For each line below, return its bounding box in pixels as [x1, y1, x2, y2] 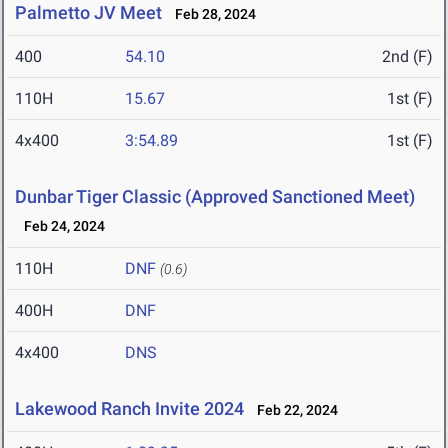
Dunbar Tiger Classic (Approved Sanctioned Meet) [15, 186, 415, 208]
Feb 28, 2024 [166, 6, 256, 23]
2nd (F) [382, 47, 433, 67]
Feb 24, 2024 [15, 218, 105, 235]
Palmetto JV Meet [15, 2, 162, 24]
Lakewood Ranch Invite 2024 [15, 398, 244, 420]
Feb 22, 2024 [248, 402, 338, 419]
